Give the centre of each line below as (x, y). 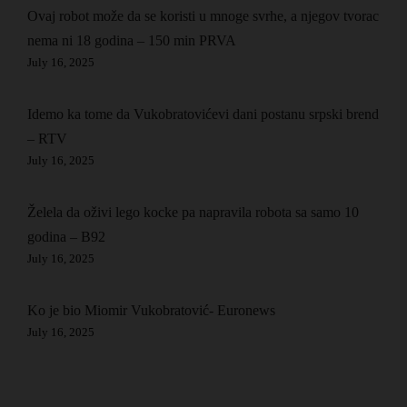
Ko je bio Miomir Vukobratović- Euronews (151, 310)
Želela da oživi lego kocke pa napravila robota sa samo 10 (193, 212)
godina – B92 (66, 237)
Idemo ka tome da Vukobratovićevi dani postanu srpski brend (203, 114)
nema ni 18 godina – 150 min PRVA (132, 40)
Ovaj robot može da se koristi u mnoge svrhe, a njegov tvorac (203, 16)
